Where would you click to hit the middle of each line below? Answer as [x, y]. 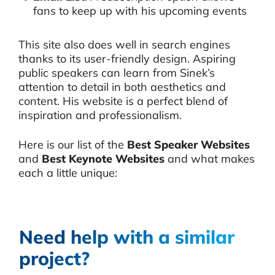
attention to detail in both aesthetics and [122, 87]
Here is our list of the [73, 145]
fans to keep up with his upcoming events [140, 11]
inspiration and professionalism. [100, 115]
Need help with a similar [127, 237]
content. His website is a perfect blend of [123, 101]
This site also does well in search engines [124, 45]
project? [54, 258]
